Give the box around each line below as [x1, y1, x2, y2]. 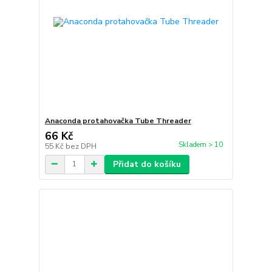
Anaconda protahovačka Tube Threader [44, 115, 191, 126]
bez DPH [65, 141, 97, 151]
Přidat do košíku [112, 158, 181, 170]
